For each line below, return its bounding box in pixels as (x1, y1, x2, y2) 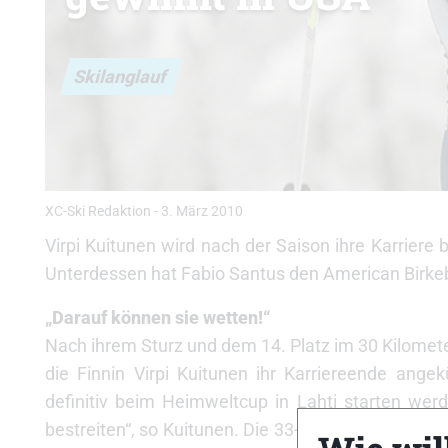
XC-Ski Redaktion (45, 203, 151, 220)
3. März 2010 (161, 203, 243, 220)
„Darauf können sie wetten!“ (45, 307, 270, 328)
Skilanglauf (72, 65, 170, 87)
